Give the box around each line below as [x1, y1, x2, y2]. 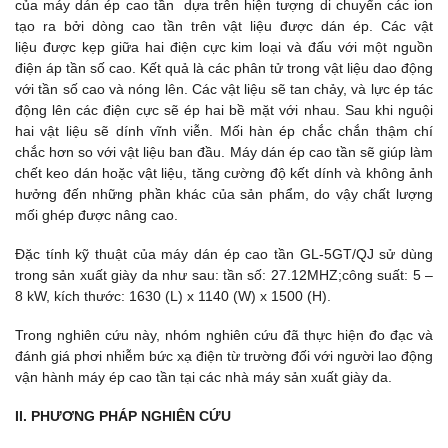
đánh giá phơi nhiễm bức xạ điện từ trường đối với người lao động [15, 348, 433, 365]
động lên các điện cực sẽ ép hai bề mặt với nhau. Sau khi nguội [15, 101, 433, 118]
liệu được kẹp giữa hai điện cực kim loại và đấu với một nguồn [15, 38, 433, 55]
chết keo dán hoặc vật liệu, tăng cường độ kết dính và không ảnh [15, 164, 433, 181]
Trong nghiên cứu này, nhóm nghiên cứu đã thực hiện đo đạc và [15, 327, 433, 344]
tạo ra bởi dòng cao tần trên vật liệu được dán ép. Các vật [15, 17, 433, 34]
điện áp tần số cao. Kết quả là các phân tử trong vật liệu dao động [15, 59, 433, 76]
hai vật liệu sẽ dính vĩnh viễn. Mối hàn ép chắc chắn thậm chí [15, 122, 433, 139]
